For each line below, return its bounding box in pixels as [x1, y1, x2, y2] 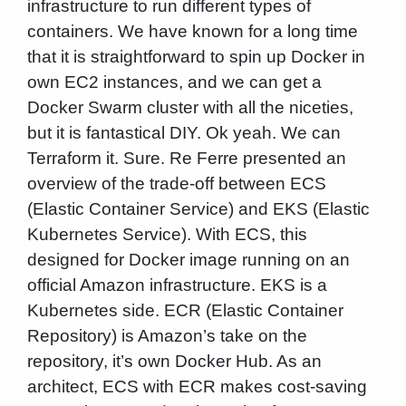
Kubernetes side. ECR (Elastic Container [26, 301, 343, 321]
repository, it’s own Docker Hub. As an [26, 352, 322, 372]
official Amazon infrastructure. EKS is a [26, 275, 327, 295]
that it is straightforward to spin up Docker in [26, 47, 365, 67]
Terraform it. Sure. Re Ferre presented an [26, 149, 346, 169]
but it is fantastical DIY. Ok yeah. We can [26, 123, 341, 143]
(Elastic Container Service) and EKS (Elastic [26, 199, 370, 219]
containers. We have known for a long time [26, 22, 358, 42]
